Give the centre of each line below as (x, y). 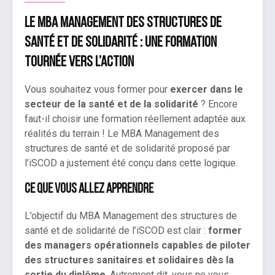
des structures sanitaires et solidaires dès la (129, 260)
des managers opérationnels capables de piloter (137, 246)
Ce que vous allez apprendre (89, 190)
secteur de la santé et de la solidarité (111, 104)
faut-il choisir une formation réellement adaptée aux (135, 119)
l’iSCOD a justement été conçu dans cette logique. (131, 163)
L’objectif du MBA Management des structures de (131, 216)
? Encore (218, 104)
